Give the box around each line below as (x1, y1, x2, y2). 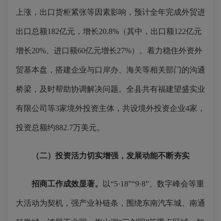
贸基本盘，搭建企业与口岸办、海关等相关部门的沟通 (16, 66, 205, 74)
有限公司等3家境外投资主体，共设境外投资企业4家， (16, 104, 205, 112)
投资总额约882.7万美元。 (16, 123, 105, 132)
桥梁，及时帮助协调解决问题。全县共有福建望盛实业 (16, 85, 205, 93)
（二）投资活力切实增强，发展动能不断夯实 (32, 151, 189, 160)
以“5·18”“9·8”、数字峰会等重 (103, 180, 204, 188)
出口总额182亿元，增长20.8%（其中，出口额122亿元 (16, 27, 202, 36)
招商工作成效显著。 (32, 180, 103, 188)
